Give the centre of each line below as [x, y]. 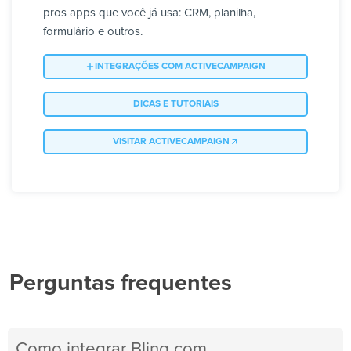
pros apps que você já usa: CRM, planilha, [149, 13]
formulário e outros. [93, 32]
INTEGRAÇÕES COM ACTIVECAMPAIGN [180, 67]
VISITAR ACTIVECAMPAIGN [171, 142]
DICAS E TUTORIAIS [175, 105]
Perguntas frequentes [121, 284]
